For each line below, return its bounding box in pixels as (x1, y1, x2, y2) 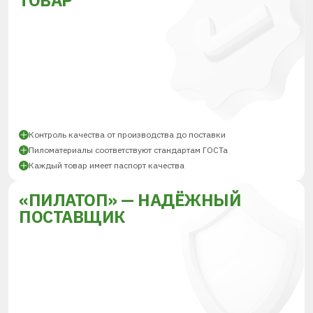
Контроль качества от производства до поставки (29, 129, 226, 140)
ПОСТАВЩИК (19, 205, 125, 228)
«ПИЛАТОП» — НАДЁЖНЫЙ (19, 189, 242, 211)
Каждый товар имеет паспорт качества (29, 160, 184, 170)
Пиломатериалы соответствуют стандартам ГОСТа (29, 145, 228, 155)
